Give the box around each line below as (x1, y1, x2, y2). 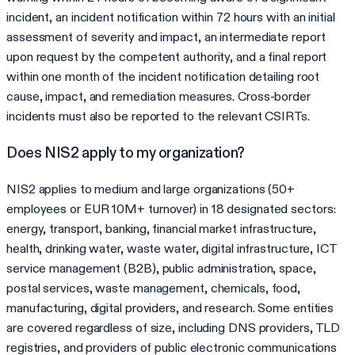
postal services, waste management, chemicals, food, (6, 280, 301, 296)
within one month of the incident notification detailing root (6, 69, 320, 85)
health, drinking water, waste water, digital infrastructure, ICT (6, 240, 337, 256)
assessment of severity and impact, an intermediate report (6, 29, 326, 45)
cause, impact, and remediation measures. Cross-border (6, 89, 311, 105)
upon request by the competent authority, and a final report (6, 49, 327, 65)
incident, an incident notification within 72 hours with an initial (6, 10, 335, 25)
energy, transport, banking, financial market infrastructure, (6, 220, 317, 236)
